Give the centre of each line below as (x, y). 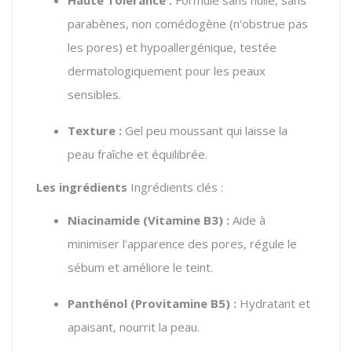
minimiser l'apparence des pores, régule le (182, 243)
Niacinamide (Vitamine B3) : (148, 220)
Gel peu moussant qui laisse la (205, 130)
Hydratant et (273, 303)
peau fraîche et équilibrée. (137, 154)
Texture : (95, 130)
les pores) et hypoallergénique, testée (172, 47)
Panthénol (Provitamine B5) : (152, 303)
